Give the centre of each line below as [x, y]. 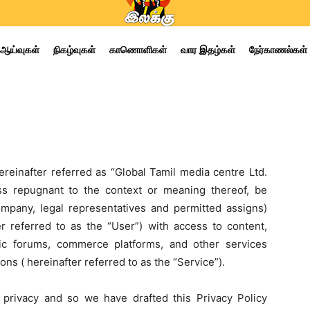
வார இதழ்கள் [208, 49]
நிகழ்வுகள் [74, 49]
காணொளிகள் [138, 49]
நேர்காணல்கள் [278, 49]
